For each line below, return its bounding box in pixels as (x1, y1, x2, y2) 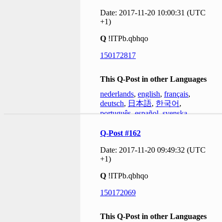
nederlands (100, 90, 134, 98)
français (164, 90, 188, 98)
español (135, 109, 159, 117)
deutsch (100, 99, 124, 108)
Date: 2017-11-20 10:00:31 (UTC (100, 8, 206, 17)
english (138, 90, 160, 98)
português (100, 109, 131, 117)
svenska (163, 109, 187, 117)
